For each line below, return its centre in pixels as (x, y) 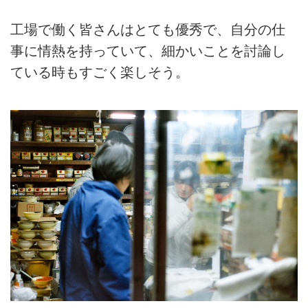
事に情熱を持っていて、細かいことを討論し (148, 51)
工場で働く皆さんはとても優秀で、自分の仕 (148, 29)
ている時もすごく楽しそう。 (100, 72)
